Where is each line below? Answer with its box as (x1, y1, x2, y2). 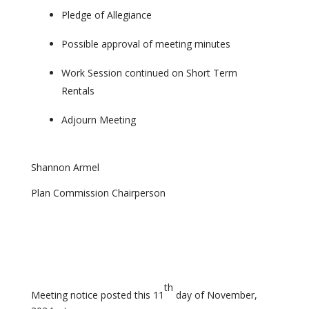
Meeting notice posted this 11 (30, 288, 164, 301)
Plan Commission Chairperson (30, 186, 166, 199)
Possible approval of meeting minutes (61, 37, 230, 50)
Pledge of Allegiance (61, 8, 152, 21)
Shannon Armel (30, 161, 99, 174)
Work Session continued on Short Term (61, 66, 237, 79)
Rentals (61, 84, 94, 97)
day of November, (172, 288, 257, 301)
